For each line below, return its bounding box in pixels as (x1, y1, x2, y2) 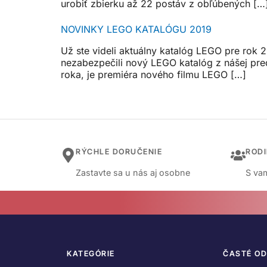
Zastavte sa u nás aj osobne (76, 167, 190, 178)
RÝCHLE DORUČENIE (76, 147, 162, 157)
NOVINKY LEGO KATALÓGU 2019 (61, 23, 212, 35)
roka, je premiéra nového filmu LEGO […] (61, 68, 246, 80)
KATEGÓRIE (67, 249, 115, 259)
